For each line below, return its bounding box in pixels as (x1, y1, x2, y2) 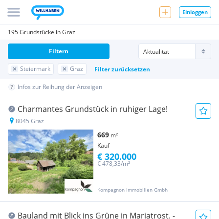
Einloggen (182, 8, 208, 16)
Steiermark (20, 65, 50, 73)
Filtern (49, 47, 68, 55)
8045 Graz (16, 117, 44, 125)
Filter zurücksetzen (94, 65, 150, 73)
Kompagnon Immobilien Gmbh (97, 186, 168, 194)
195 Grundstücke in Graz (8, 28, 75, 36)
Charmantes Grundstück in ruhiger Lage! (18, 104, 168, 114)
